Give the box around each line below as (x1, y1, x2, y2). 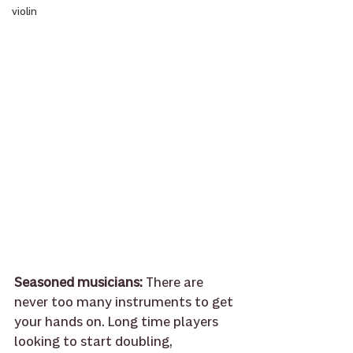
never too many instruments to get (14, 293, 236, 311)
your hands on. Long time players (14, 313, 221, 331)
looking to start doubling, (14, 333, 176, 351)
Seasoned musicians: (14, 273, 146, 292)
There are (146, 273, 206, 292)
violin (12, 5, 37, 19)
